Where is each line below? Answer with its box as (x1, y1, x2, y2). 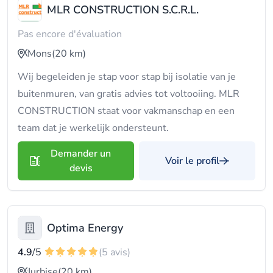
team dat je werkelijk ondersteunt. (18, 121, 169, 135)
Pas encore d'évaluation (18, 27, 122, 41)
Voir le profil (165, 154, 219, 168)
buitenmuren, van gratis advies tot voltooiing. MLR (18, 87, 239, 101)
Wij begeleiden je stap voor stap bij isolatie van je (18, 70, 236, 83)
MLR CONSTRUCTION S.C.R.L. (47, 2, 199, 17)
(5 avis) (99, 246, 130, 259)
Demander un (51, 147, 111, 160)
